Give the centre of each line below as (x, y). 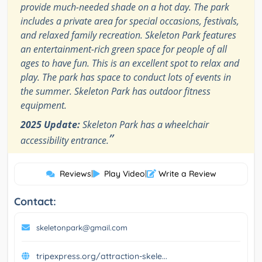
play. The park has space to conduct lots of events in (126, 77)
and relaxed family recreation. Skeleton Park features (128, 35)
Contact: (35, 202)
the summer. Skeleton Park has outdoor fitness (116, 92)
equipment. (44, 106)
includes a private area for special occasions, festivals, (130, 21)
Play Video (124, 174)
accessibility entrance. (65, 141)
